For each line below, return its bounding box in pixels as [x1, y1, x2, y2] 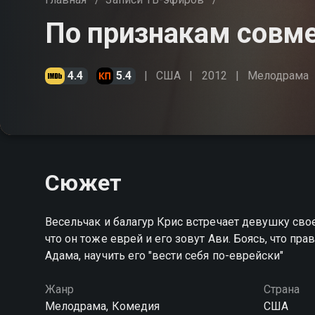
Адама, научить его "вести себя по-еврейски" [45, 249, 284, 262]
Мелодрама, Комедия [45, 300, 160, 313]
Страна [263, 283, 300, 296]
